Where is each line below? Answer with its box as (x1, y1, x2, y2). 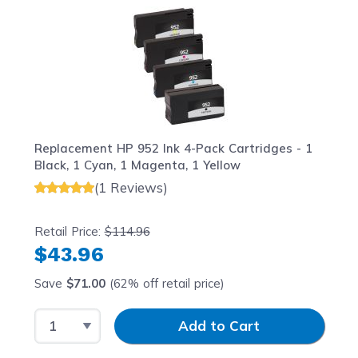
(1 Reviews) (93, 178, 168, 196)
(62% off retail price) (105, 275, 225, 291)
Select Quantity (33, 308, 137, 326)
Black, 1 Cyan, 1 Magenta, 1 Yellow (34, 157, 241, 173)
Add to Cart (178, 317, 260, 335)
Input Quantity (99, 308, 196, 326)
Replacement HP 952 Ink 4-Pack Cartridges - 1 (34, 141, 312, 157)
